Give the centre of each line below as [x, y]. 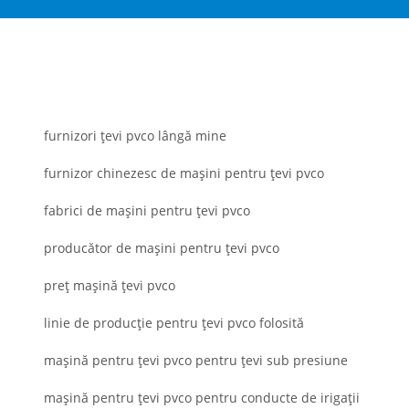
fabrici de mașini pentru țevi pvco [147, 210]
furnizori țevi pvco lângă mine [135, 135]
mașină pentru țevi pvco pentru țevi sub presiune [196, 360]
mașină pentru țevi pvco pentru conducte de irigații [202, 397]
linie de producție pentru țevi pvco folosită [174, 322]
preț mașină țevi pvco [110, 285]
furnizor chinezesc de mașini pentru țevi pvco [184, 173]
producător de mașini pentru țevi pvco [162, 247]
